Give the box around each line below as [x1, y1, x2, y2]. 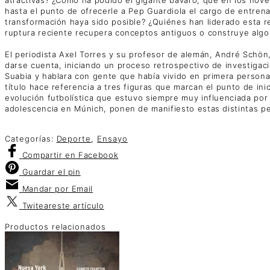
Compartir [22, 150, 63, 160]
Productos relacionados [5, 222, 107, 232]
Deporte [56, 134, 92, 144]
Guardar [22, 167, 55, 177]
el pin [55, 167, 81, 177]
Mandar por [22, 184, 69, 194]
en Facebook [62, 150, 119, 160]
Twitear [22, 201, 52, 211]
